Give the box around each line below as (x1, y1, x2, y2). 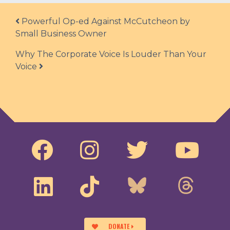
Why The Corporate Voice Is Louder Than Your (15, 49, 206, 60)
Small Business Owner (15, 29, 107, 39)
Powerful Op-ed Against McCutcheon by (20, 16, 190, 27)
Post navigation (18, 13, 87, 32)
